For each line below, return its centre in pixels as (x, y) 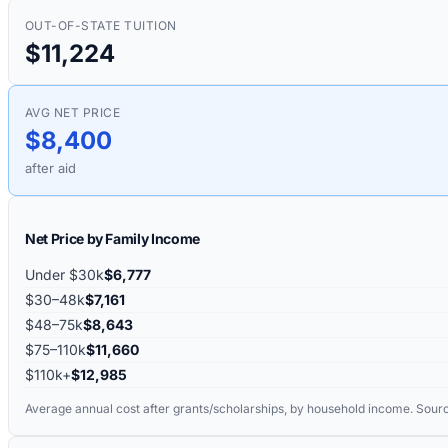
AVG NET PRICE (73, 112)
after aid (50, 167)
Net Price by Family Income (112, 238)
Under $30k (64, 274)
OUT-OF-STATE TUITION (101, 25)
